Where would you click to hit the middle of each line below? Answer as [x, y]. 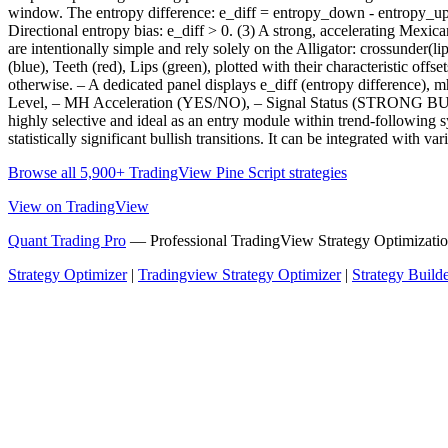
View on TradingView [78, 207]
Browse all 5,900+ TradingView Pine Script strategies [177, 173]
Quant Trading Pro [67, 241]
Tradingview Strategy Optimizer [239, 275]
